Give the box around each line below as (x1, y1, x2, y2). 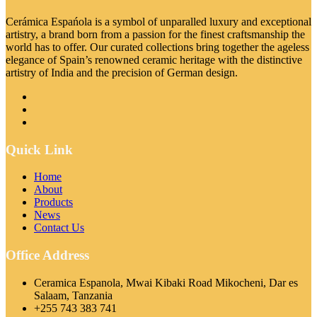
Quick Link (6, 142, 73, 157)
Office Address (6, 247, 89, 263)
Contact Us (34, 221, 84, 234)
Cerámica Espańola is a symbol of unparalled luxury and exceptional (6, 15, 311, 28)
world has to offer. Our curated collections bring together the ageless (6, 40, 309, 53)
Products (34, 196, 73, 209)
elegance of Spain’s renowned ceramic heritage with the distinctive (6, 53, 302, 66)
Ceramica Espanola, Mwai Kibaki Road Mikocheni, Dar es (34, 276, 298, 289)
